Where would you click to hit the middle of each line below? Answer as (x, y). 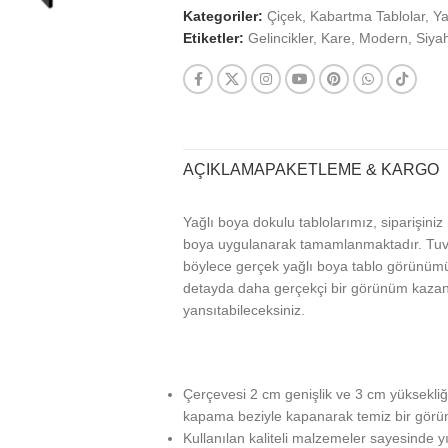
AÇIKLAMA (224, 169)
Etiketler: (213, 38)
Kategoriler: (223, 16)
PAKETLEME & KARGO (352, 169)
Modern (383, 38)
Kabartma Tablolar (367, 16)
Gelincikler (280, 38)
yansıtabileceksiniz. (244, 310)
